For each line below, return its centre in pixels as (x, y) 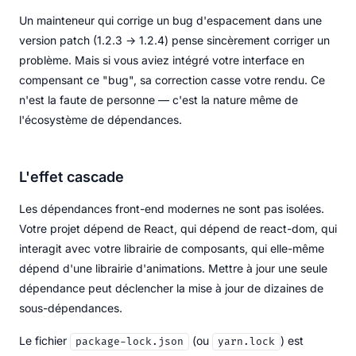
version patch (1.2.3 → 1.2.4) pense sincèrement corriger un (174, 40)
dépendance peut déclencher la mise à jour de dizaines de (171, 288)
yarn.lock (246, 341)
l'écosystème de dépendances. (101, 119)
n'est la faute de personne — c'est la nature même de (159, 99)
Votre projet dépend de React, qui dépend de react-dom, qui (178, 228)
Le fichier (44, 340)
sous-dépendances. (71, 308)
